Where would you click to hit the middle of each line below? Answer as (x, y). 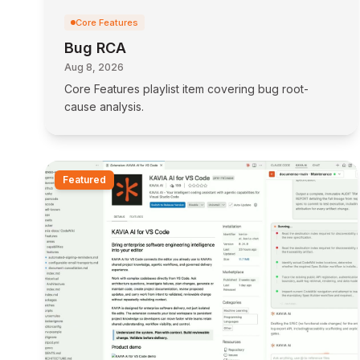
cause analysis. (104, 106)
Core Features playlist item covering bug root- (186, 89)
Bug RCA (95, 48)
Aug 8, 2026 (94, 67)
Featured (84, 180)
